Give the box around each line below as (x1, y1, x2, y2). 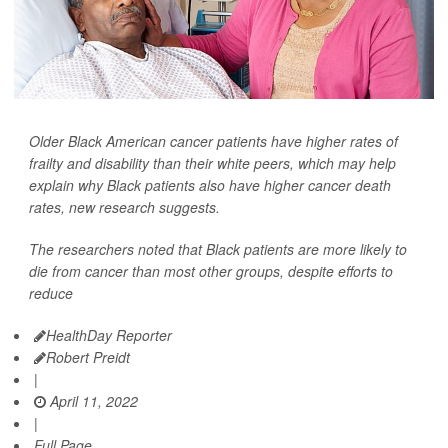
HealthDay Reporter (46, 325, 172, 345)
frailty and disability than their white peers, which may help (29, 153, 396, 173)
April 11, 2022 (46, 391, 138, 411)
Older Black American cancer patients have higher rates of (29, 131, 398, 151)
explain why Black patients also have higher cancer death (29, 175, 391, 195)
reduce (29, 283, 73, 303)
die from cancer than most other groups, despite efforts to (29, 261, 393, 281)
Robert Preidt (46, 347, 130, 367)
